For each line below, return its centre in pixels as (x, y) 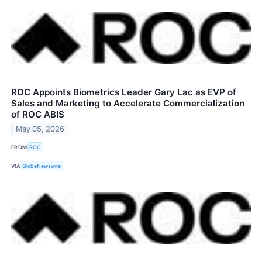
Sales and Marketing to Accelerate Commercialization (128, 103)
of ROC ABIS (38, 114)
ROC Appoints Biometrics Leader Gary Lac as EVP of (124, 92)
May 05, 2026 (40, 129)
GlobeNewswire (42, 166)
